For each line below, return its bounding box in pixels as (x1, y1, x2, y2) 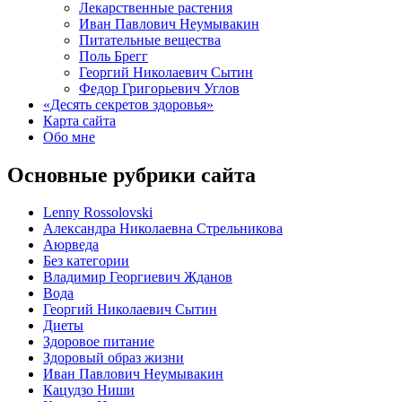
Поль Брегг (79, 48, 148, 64)
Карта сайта (43, 112, 116, 128)
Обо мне (43, 128, 95, 144)
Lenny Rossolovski (43, 205, 153, 221)
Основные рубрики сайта (7, 162, 256, 187)
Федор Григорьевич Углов (79, 80, 240, 96)
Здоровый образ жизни (43, 350, 184, 366)
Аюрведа (43, 237, 99, 253)
